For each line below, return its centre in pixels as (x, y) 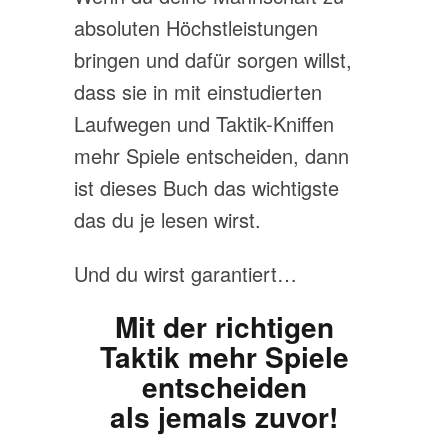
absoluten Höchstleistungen (196, 27)
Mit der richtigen (224, 326)
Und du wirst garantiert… (185, 273)
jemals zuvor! (248, 416)
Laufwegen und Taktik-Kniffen (204, 123)
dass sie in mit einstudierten (198, 91)
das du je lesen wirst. (167, 219)
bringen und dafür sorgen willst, (213, 59)
